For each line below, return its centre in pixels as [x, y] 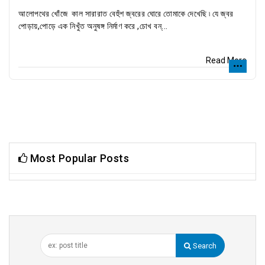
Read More [226, 60]
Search [204, 246]
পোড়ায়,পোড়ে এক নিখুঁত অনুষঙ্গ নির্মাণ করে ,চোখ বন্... [93, 26]
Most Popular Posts [78, 158]
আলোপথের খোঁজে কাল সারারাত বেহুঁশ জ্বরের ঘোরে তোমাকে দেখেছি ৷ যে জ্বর [126, 14]
